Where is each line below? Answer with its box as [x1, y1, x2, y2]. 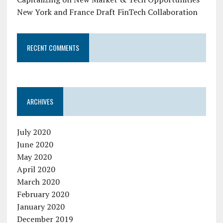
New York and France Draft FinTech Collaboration [16, 6, 198, 17]
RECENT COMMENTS [26, 42, 79, 53]
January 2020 [16, 201, 65, 212]
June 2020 [16, 138, 53, 150]
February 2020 [16, 188, 69, 200]
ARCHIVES [26, 96, 53, 107]
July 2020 [16, 126, 51, 137]
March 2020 [16, 176, 60, 187]
